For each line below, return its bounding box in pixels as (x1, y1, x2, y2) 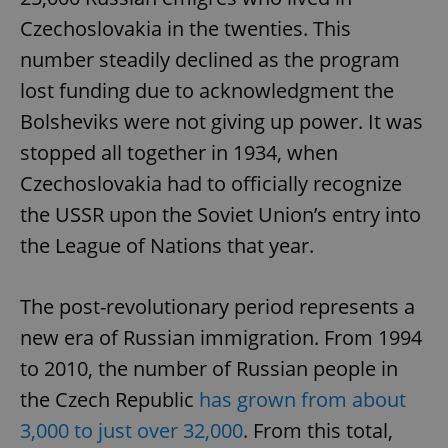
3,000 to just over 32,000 (20, 417, 243, 445)
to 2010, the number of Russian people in (20, 355, 398, 383)
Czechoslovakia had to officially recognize (20, 170, 402, 198)
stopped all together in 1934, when (20, 139, 338, 167)
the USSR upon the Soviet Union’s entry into (20, 201, 421, 229)
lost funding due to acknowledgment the (20, 77, 394, 105)
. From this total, (243, 417, 393, 445)
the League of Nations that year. (20, 232, 314, 260)
